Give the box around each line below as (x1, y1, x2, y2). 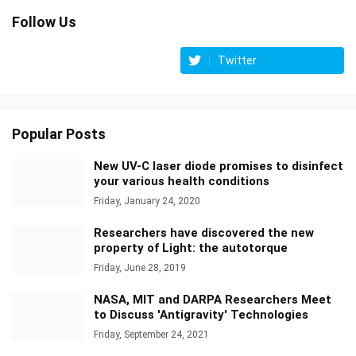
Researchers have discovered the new (94, 225, 314, 240)
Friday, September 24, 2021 (94, 328, 209, 340)
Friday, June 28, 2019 (94, 261, 186, 273)
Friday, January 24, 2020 (94, 195, 200, 207)
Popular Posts (12, 125, 106, 142)
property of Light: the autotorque (94, 240, 288, 255)
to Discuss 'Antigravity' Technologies (94, 307, 308, 322)
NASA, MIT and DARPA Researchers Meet (94, 292, 331, 307)
